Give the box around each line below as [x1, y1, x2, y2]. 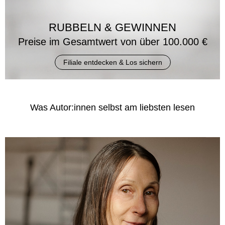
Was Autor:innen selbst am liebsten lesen [30, 102, 195, 113]
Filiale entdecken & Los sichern [63, 58, 162, 66]
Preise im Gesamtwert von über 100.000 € [18, 36, 207, 47]
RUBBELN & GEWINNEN [49, 21, 176, 34]
